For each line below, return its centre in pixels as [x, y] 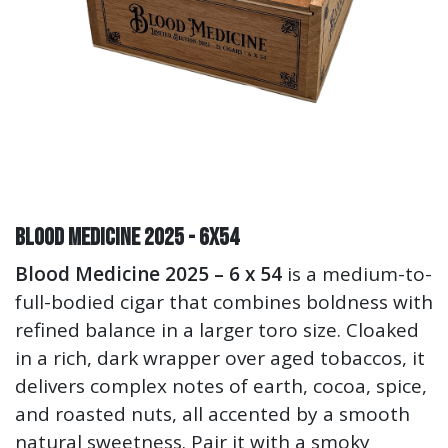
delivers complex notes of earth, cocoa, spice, [221, 386]
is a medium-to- [357, 274]
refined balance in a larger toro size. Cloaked [217, 330]
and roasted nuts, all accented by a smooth [212, 414]
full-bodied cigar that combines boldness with [224, 302]
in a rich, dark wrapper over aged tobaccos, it [220, 358]
